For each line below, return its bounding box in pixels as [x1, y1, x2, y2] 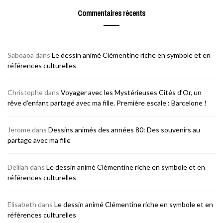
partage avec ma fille [7, 136, 71, 144]
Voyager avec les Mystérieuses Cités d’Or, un [61, 88, 202, 97]
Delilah [7, 163, 28, 171]
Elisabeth [7, 200, 36, 209]
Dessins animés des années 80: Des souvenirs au [48, 125, 200, 134]
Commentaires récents [78, 7, 145, 18]
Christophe [7, 88, 43, 97]
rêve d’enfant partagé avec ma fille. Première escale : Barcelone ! [7, 99, 207, 107]
